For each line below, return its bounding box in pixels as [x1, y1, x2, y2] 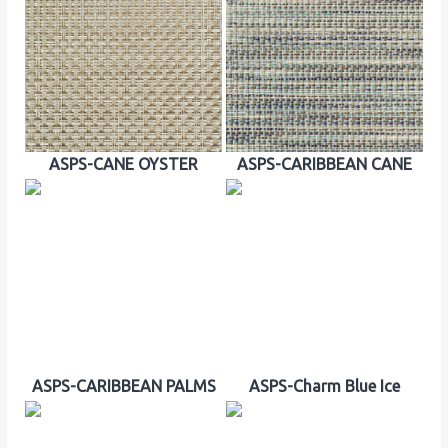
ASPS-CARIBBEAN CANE [236, 154, 412, 173]
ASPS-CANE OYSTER [49, 154, 198, 173]
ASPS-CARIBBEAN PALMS [31, 377, 216, 396]
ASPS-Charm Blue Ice [248, 377, 400, 396]
